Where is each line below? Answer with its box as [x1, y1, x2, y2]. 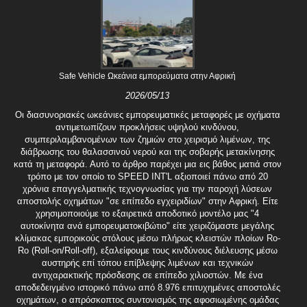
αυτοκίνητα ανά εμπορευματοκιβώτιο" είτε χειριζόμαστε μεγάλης [21, 221, 275, 232]
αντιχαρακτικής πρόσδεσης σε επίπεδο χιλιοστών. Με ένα [32, 270, 263, 281]
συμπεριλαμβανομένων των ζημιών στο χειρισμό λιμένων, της [25, 134, 271, 145]
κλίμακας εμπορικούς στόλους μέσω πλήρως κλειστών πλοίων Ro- [14, 233, 280, 244]
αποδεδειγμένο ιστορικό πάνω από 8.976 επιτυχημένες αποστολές [14, 282, 280, 293]
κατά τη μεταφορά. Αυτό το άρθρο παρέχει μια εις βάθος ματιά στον [13, 159, 282, 170]
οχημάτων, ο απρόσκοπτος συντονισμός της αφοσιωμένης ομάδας [16, 295, 279, 306]
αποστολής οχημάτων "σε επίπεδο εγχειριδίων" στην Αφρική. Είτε [16, 196, 278, 207]
